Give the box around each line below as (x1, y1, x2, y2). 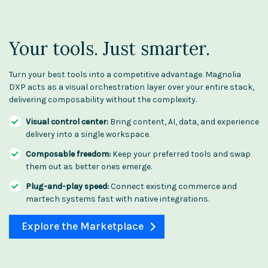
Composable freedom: (26, 148, 112, 159)
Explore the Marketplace (21, 220, 144, 233)
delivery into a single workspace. (26, 129, 150, 139)
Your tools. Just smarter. (9, 36, 210, 60)
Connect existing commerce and (109, 181, 237, 191)
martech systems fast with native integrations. (26, 193, 209, 204)
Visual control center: (26, 116, 110, 127)
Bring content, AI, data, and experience (110, 116, 259, 127)
